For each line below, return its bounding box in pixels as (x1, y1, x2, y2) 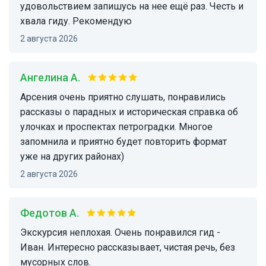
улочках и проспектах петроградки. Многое (20, 121, 213, 133)
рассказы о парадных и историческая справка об (20, 106, 238, 118)
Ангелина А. (27, 71, 80, 84)
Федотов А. (29, 207, 79, 220)
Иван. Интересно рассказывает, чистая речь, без (20, 242, 235, 254)
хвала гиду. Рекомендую (20, 15, 132, 27)
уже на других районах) (20, 151, 124, 163)
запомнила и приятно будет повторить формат (20, 136, 227, 148)
